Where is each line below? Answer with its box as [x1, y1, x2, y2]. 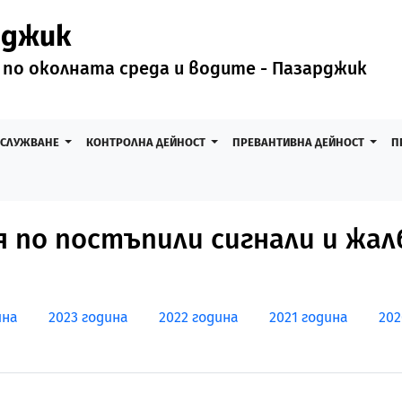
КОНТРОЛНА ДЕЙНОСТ [85, 135, 208, 149]
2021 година [269, 309, 348, 326]
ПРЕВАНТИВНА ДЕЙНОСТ [232, 135, 367, 149]
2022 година [159, 309, 239, 326]
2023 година [48, 309, 128, 326]
